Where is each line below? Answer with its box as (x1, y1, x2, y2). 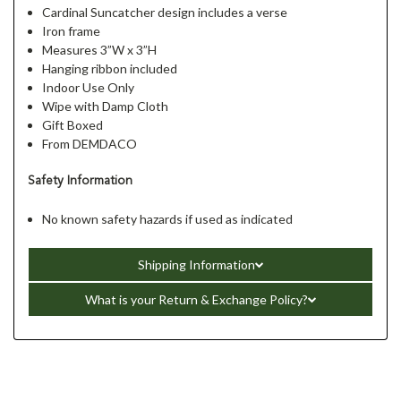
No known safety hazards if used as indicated (42, 210, 294, 226)
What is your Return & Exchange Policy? (84, 291, 308, 307)
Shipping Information (137, 256, 255, 272)
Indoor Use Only (42, 79, 135, 95)
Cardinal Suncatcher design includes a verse (42, 4, 288, 20)
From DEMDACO (42, 135, 138, 151)
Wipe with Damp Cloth (42, 98, 169, 114)
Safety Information (28, 174, 132, 187)
